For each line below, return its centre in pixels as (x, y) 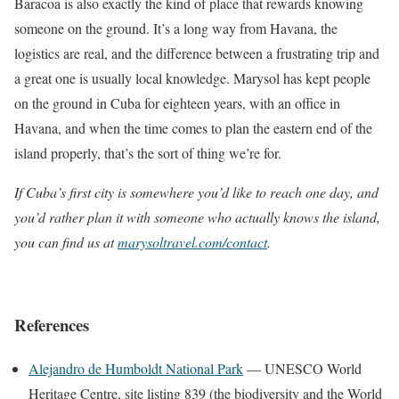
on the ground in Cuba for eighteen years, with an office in (177, 103)
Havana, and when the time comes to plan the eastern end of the (193, 128)
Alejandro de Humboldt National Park (136, 368)
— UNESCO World (302, 368)
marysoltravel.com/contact (192, 242)
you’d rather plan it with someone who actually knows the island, (197, 217)
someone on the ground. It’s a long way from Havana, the (176, 28)
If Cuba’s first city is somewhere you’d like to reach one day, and (196, 192)
